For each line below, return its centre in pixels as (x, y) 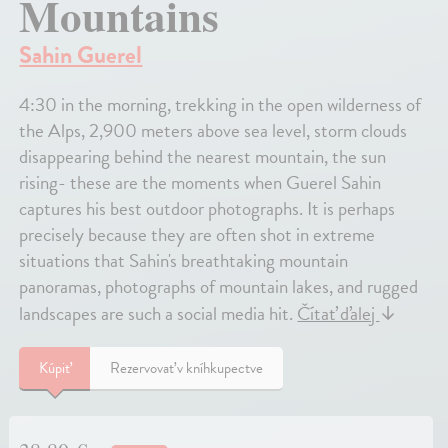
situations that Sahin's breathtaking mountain (184, 261)
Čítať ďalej (338, 314)
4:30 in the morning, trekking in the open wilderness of (220, 105)
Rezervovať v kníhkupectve (187, 368)
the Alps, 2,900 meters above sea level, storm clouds (213, 131)
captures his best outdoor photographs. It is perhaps (207, 209)
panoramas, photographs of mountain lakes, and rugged (219, 287)
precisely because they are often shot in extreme (197, 235)
